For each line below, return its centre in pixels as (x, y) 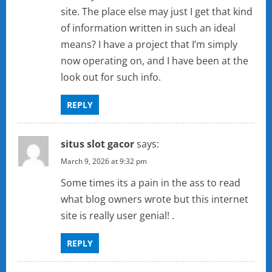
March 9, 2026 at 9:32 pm (104, 161)
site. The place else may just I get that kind (157, 12)
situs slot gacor (97, 144)
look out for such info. (111, 77)
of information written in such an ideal (148, 28)
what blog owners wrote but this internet (155, 199)
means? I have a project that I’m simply (149, 45)
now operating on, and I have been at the (155, 61)
